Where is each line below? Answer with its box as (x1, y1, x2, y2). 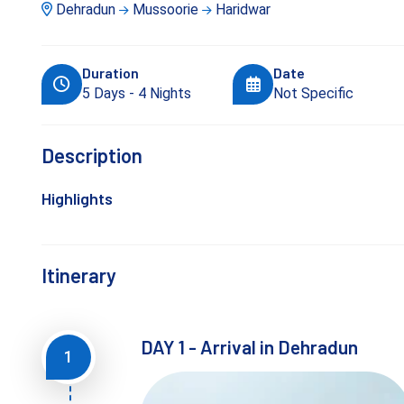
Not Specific (273, 85, 354, 103)
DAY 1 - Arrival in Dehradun (140, 335, 358, 359)
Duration (81, 64, 139, 82)
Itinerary (41, 263, 116, 288)
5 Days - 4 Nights (81, 85, 191, 103)
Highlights (41, 188, 113, 209)
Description (41, 143, 142, 168)
